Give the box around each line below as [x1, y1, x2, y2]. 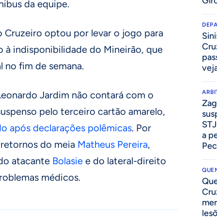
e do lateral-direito [83, 155, 166, 167]
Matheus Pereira [77, 139, 148, 151]
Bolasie [52, 155, 83, 167]
